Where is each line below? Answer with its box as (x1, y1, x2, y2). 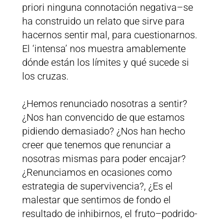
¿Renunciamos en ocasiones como (22, 166, 172, 179)
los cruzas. (22, 70, 69, 82)
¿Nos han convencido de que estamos (22, 111, 185, 124)
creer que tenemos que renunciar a (22, 139, 171, 151)
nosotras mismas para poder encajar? (22, 153, 186, 165)
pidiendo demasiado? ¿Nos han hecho (22, 125, 185, 137)
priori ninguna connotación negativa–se (22, 1, 193, 14)
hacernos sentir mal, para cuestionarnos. (22, 29, 197, 41)
